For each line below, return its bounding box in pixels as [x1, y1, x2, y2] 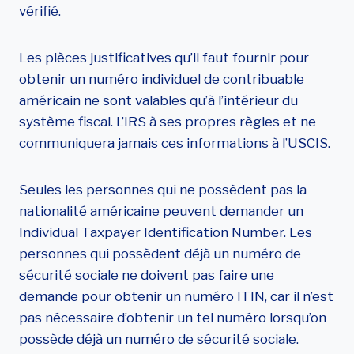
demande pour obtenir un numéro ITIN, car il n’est [19, 288, 333, 304]
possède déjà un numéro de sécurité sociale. [19, 331, 299, 347]
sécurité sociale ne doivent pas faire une [19, 267, 274, 283]
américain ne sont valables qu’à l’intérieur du [19, 92, 298, 108]
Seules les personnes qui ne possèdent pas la [19, 182, 307, 198]
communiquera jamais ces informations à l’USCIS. [19, 135, 330, 151]
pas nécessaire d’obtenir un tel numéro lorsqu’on [19, 310, 326, 326]
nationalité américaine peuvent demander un [19, 203, 303, 219]
